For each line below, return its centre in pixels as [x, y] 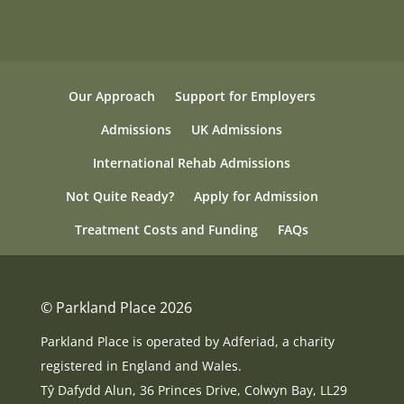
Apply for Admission [256, 197]
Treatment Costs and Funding [167, 230]
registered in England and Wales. [141, 366]
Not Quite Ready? [119, 197]
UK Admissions [237, 130]
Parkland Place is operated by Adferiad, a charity [187, 342]
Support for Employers [245, 96]
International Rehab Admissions [192, 163]
